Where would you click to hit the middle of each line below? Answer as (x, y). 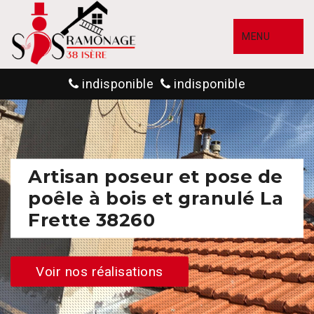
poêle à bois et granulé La (156, 198)
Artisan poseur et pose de (156, 176)
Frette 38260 (91, 220)
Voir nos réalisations (100, 271)
